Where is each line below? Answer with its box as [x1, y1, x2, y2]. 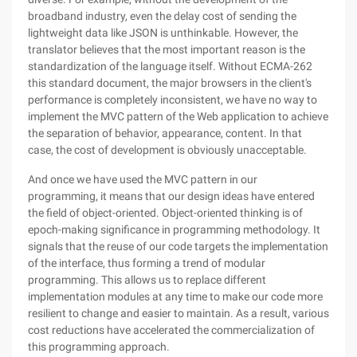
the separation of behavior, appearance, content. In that [28, 127, 302, 139]
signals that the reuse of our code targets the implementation [28, 240, 328, 253]
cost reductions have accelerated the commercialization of [28, 324, 315, 336]
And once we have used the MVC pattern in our [28, 173, 257, 186]
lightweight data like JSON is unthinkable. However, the [28, 26, 298, 39]
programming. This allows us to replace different [28, 273, 266, 286]
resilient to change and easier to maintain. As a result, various [28, 307, 329, 320]
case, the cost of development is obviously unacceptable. [28, 143, 307, 156]
